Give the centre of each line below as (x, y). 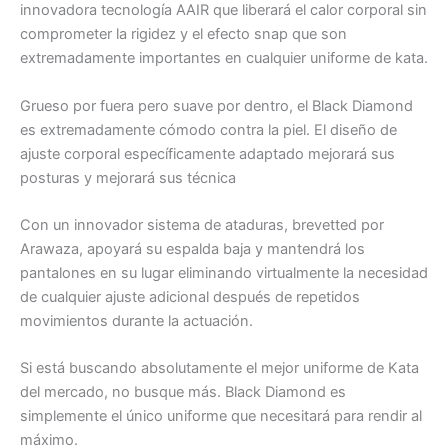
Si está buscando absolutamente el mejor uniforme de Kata (219, 368)
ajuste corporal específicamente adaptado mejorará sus (207, 153)
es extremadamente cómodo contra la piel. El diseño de (208, 129)
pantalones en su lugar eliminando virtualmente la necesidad (224, 272)
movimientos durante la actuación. (136, 320)
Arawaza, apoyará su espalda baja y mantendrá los (192, 248)
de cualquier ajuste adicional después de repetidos (190, 296)
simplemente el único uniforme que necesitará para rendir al (221, 416)
